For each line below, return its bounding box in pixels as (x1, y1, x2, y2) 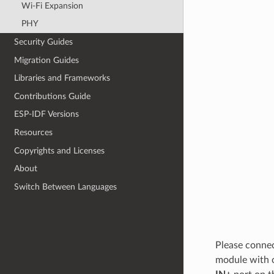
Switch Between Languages (14, 182, 117, 191)
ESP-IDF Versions (14, 109, 80, 119)
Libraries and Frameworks (14, 73, 111, 83)
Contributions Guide (14, 91, 91, 101)
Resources (14, 128, 53, 138)
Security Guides (14, 37, 73, 46)
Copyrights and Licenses (14, 146, 105, 155)
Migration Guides (14, 55, 80, 65)
